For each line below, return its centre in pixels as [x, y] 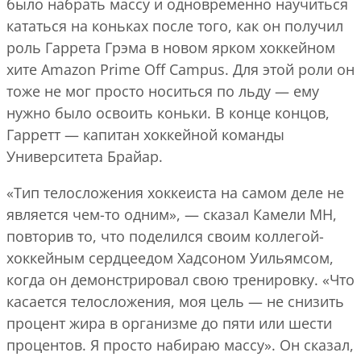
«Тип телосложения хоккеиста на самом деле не [175, 192]
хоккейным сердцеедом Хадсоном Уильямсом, [170, 257]
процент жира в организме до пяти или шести [169, 323]
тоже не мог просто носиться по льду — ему [163, 91]
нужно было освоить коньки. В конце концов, [168, 112]
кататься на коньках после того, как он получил [175, 25]
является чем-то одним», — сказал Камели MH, [172, 214]
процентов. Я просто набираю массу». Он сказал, [180, 344]
